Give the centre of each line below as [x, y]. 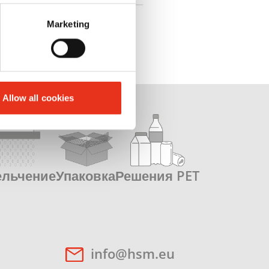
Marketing [68, 24]
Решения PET [158, 176]
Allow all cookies [38, 98]
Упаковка [86, 176]
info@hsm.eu [133, 254]
